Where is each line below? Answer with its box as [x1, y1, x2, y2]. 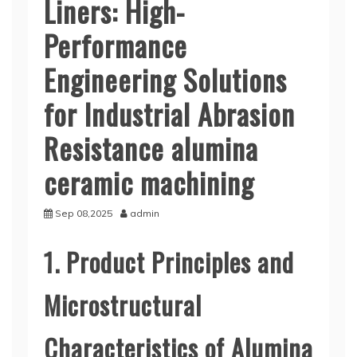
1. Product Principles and [44, 243, 294, 280]
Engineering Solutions [44, 58, 287, 100]
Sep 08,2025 [55, 207, 112, 219]
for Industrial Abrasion [44, 92, 295, 135]
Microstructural [44, 286, 202, 324]
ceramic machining [44, 161, 254, 203]
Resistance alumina [44, 127, 258, 169]
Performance [44, 24, 187, 66]
